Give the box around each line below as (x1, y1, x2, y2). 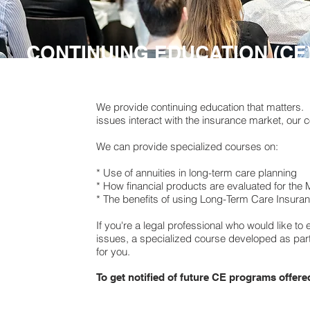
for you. (96, 245, 130, 258)
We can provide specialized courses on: (96, 140, 278, 153)
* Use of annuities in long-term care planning (96, 166, 297, 179)
